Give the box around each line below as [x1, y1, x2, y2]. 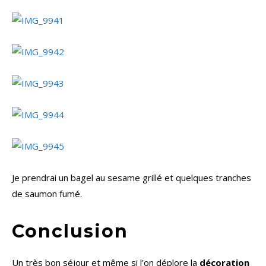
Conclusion [12, 220, 128, 243]
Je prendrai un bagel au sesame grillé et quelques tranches [12, 172, 251, 184]
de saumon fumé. [12, 188, 82, 200]
